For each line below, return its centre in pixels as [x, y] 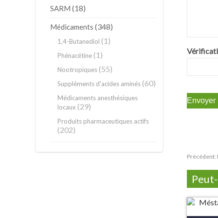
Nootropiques [77, 70]
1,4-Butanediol [79, 41]
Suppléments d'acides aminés [99, 84]
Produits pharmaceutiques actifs [103, 121]
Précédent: [202, 156]
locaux [67, 107]
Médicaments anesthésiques [98, 98]
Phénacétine [75, 55]
